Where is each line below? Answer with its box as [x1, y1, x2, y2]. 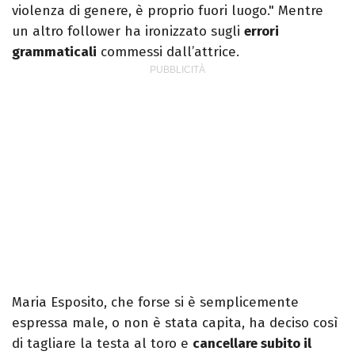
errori [244, 23, 279, 40]
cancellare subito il [193, 335, 311, 353]
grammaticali [12, 44, 97, 61]
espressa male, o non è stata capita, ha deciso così [12, 315, 338, 332]
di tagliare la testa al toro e [12, 335, 193, 353]
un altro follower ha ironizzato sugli [12, 23, 244, 40]
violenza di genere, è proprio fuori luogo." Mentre [12, 2, 323, 20]
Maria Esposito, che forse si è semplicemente [12, 294, 299, 311]
